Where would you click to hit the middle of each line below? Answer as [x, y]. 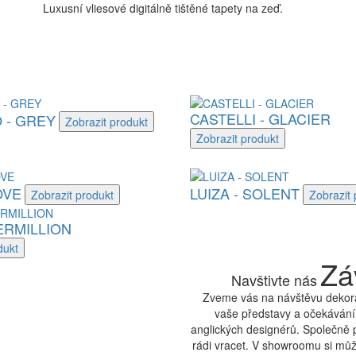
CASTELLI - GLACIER [260, 118]
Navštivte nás [274, 280]
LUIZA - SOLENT [245, 193]
